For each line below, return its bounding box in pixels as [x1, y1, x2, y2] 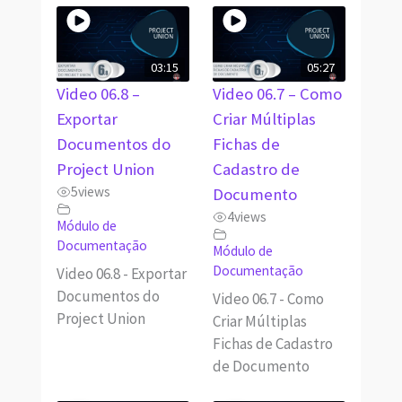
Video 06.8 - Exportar [56, 264, 187, 284]
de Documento [212, 356, 310, 377]
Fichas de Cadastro [212, 334, 333, 354]
